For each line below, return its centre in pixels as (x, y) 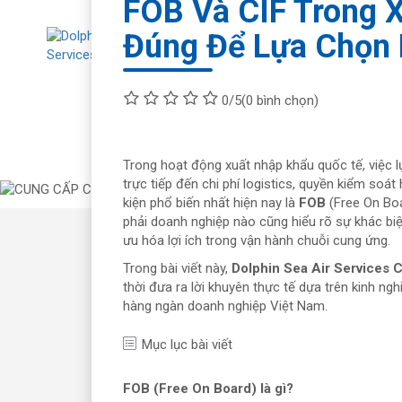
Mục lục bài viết (187, 344)
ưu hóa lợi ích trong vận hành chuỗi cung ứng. (257, 240)
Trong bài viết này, (177, 268)
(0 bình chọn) (280, 100)
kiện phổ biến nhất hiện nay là (211, 202)
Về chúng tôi (313, 92)
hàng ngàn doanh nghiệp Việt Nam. (225, 306)
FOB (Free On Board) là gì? (208, 388)
